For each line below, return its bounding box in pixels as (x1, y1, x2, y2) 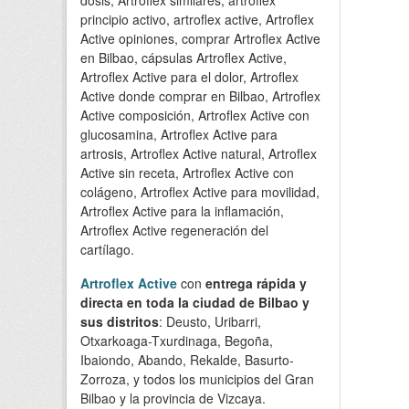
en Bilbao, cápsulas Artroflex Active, (80, 47, 287, 67)
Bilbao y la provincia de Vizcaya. (80, 388, 266, 407)
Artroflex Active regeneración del (80, 220, 268, 239)
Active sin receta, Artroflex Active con (80, 163, 294, 182)
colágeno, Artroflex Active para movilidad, (80, 182, 320, 201)
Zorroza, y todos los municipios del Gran (80, 369, 314, 388)
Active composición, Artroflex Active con (80, 105, 309, 124)
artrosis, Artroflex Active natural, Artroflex (80, 143, 317, 163)
